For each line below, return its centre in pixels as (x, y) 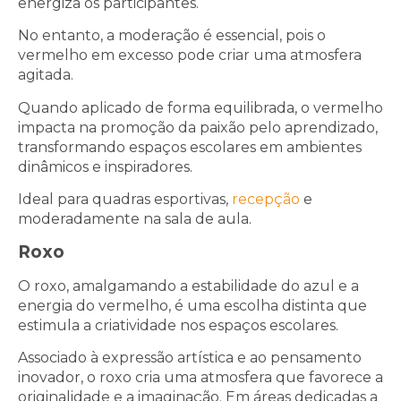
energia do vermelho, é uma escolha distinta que (192, 305)
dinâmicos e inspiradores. (105, 166)
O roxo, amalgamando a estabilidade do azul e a (188, 286)
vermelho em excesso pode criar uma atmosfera (190, 55)
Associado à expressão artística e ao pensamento (190, 358)
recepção (266, 200)
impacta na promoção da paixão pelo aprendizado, (198, 127)
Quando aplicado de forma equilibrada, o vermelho (200, 107)
